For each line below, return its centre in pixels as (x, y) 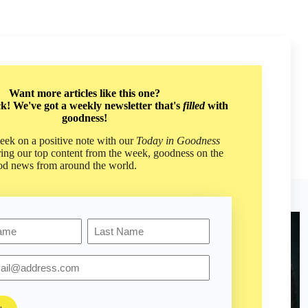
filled (194, 106)
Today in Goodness (178, 141)
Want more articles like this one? (85, 93)
